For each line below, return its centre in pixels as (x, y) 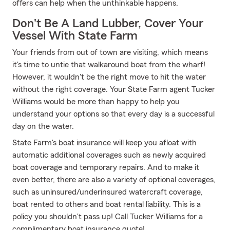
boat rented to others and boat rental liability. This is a (107, 204)
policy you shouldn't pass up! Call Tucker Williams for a (108, 217)
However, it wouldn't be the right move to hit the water (109, 77)
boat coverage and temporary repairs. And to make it (106, 167)
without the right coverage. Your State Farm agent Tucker (114, 89)
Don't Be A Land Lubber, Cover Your (108, 24)
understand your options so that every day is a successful (113, 114)
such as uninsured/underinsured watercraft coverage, (108, 192)
